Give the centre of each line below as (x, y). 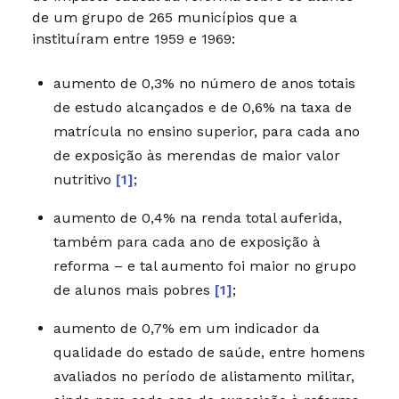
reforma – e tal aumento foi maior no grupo (204, 265)
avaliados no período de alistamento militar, (204, 376)
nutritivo (84, 179)
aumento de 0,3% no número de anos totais (204, 83)
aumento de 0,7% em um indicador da (186, 328)
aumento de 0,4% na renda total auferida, (197, 217)
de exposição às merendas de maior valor (196, 155)
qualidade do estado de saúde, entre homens (209, 352)
